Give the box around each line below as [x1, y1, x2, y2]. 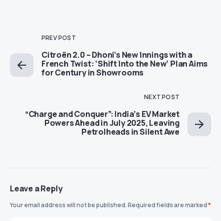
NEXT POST [144, 93, 180, 101]
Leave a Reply [10, 183, 63, 194]
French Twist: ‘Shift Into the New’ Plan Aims [41, 58, 208, 69]
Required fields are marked [128, 201, 208, 209]
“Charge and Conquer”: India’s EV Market [25, 109, 180, 119]
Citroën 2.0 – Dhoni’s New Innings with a [41, 49, 192, 60]
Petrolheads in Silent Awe [81, 126, 180, 137]
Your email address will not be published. [10, 201, 127, 209]
